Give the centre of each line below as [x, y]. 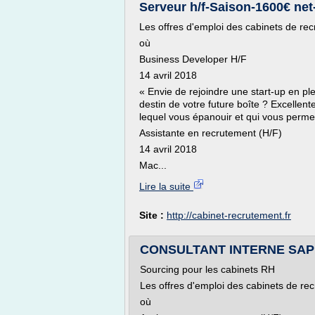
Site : [153, 215]
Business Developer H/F [193, 59]
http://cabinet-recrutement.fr [229, 215]
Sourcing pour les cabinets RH [207, 269]
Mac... [153, 165]
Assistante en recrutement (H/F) [211, 133]
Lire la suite [166, 186]
